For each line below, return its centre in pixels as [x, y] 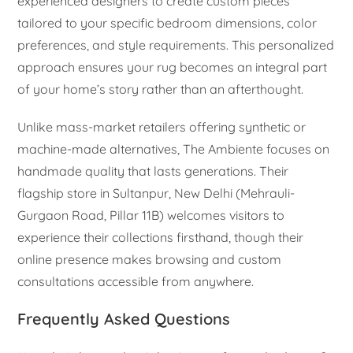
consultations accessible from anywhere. [136, 281]
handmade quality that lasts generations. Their [153, 171]
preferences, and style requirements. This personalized [176, 45]
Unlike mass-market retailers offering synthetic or [162, 126]
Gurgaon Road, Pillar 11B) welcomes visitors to [151, 215]
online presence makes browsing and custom [150, 259]
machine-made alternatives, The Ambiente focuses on [174, 149]
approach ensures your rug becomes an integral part [173, 67]
